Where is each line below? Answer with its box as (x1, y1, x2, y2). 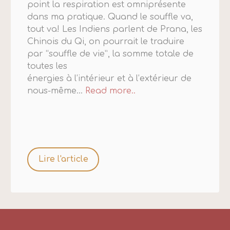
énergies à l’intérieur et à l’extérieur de (27, 74, 192, 84)
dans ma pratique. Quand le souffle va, (27, 12, 194, 22)
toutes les (27, 62, 68, 71)
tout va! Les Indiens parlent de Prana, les (27, 25, 203, 34)
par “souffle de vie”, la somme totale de (27, 49, 194, 59)
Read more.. (85, 86, 136, 96)
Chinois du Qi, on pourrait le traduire (27, 37, 185, 47)
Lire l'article (38, 155, 88, 164)
